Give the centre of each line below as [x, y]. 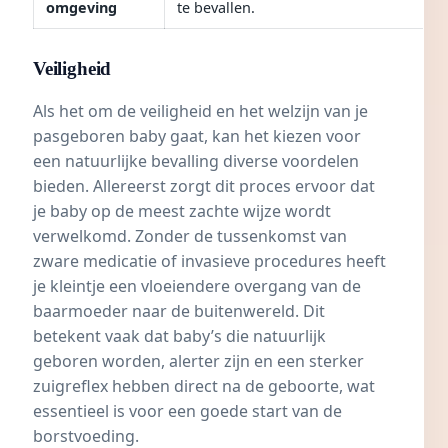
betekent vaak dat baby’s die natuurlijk [179, 336]
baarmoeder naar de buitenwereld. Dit [179, 311]
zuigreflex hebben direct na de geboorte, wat [204, 386]
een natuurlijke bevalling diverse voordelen [196, 161]
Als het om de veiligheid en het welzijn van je [200, 111]
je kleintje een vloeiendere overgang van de [197, 286]
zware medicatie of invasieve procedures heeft [209, 261]
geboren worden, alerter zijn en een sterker [198, 361]
